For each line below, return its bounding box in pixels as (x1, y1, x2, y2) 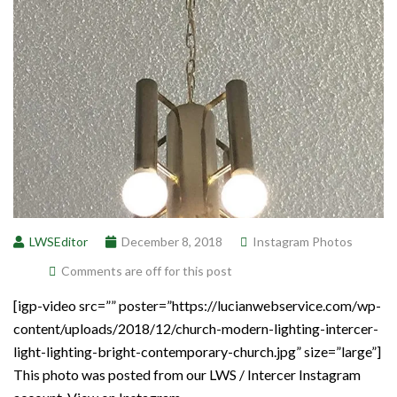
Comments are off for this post (61, 262, 232, 278)
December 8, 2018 (121, 233, 222, 249)
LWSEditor (29, 233, 88, 249)
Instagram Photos (253, 233, 353, 249)
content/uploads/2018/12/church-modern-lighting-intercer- (13, 319, 378, 337)
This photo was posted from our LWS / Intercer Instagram (13, 365, 361, 383)
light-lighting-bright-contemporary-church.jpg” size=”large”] (13, 342, 381, 360)
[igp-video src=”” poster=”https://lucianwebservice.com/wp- (13, 296, 381, 314)
